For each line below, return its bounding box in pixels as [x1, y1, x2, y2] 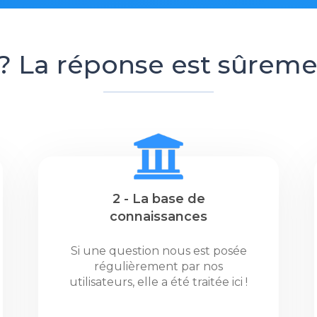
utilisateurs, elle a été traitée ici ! [69, 275, 248, 289]
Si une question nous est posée [70, 244, 247, 258]
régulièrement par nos [94, 260, 223, 273]
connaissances [110, 209, 207, 224]
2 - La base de [112, 191, 205, 207]
